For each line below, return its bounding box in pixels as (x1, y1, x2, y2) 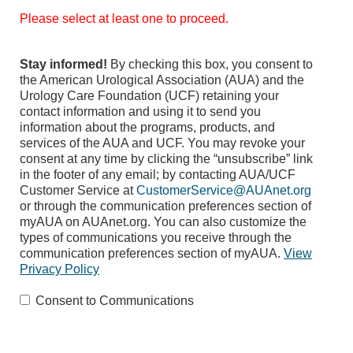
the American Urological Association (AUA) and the (20, 73, 304, 87)
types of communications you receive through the (20, 231, 292, 245)
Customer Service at (20, 184, 136, 198)
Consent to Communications (35, 294, 194, 308)
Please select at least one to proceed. (20, 11, 229, 25)
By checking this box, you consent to (110, 58, 313, 72)
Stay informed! (20, 58, 110, 72)
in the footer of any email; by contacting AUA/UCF (20, 168, 295, 182)
